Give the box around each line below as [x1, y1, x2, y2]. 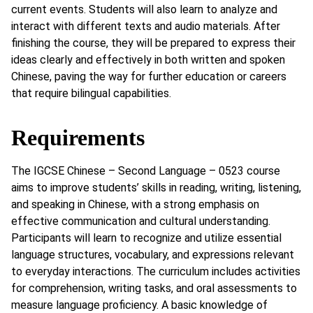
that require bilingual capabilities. [11, 87, 171, 101]
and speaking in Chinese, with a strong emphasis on [11, 197, 259, 211]
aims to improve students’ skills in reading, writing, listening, [11, 180, 301, 194]
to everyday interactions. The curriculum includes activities [11, 264, 300, 278]
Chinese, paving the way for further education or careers [11, 70, 286, 84]
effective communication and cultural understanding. [11, 214, 270, 228]
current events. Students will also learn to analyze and [11, 3, 277, 17]
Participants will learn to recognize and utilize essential [11, 231, 282, 245]
